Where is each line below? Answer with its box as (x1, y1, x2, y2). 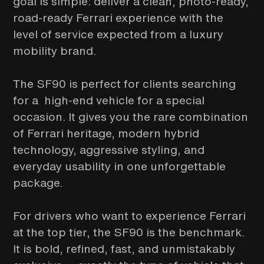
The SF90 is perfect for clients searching (13, 75, 236, 92)
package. (13, 174, 63, 191)
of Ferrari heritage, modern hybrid (13, 125, 200, 141)
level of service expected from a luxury (13, 26, 224, 42)
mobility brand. (13, 42, 97, 59)
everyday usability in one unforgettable (13, 158, 226, 174)
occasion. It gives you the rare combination (13, 108, 249, 125)
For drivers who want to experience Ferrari (13, 207, 246, 224)
